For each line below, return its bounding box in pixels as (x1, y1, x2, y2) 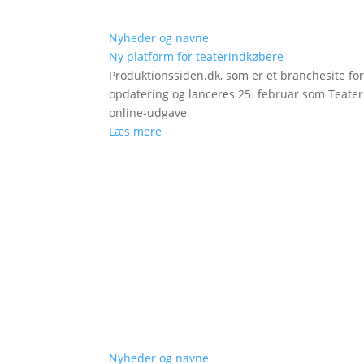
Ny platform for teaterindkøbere (109, 49, 284, 65)
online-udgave (109, 105, 188, 121)
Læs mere (109, 123, 162, 140)
